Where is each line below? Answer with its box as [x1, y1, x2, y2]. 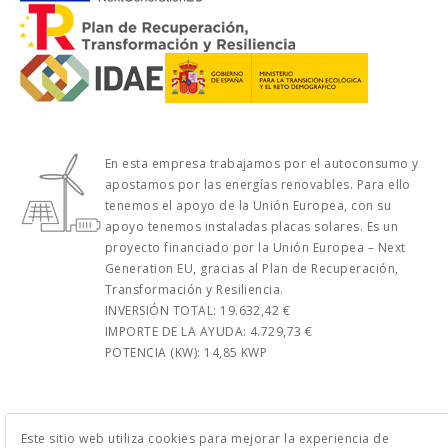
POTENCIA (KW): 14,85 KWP [104, 344, 268, 362]
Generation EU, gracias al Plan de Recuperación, [104, 260, 399, 278]
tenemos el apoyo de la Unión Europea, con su [104, 197, 392, 215]
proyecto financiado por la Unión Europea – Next [104, 239, 406, 257]
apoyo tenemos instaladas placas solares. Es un [104, 218, 399, 236]
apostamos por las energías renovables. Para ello [104, 176, 411, 194]
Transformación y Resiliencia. [104, 281, 284, 299]
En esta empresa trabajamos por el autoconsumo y [104, 155, 419, 173]
